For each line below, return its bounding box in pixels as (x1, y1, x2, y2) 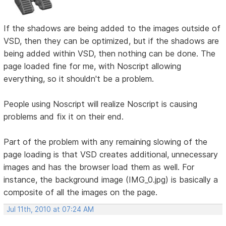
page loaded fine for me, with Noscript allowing (4, 61, 182, 72)
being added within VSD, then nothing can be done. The (4, 48, 216, 59)
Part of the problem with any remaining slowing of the (4, 137, 208, 147)
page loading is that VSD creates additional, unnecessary (4, 149, 218, 160)
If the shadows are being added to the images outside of (4, 23, 221, 34)
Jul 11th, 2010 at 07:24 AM (7, 205, 94, 214)
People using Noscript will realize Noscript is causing (4, 99, 198, 109)
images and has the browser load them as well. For (4, 162, 195, 173)
